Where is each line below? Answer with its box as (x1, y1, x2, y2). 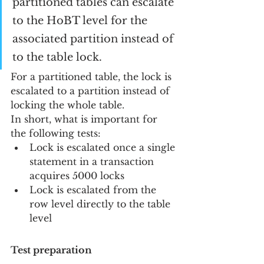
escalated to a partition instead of (11, 85, 173, 97)
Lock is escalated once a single (29, 141, 178, 153)
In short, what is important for (11, 113, 160, 125)
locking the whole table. (11, 99, 124, 111)
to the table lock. (12, 51, 102, 64)
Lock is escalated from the (29, 184, 159, 196)
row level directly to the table (29, 198, 173, 210)
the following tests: (11, 127, 101, 139)
